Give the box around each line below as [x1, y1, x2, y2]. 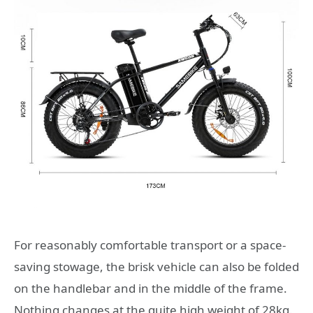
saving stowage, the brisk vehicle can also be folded [14, 258, 299, 275]
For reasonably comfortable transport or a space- [14, 236, 286, 253]
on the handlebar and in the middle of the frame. [14, 279, 287, 296]
